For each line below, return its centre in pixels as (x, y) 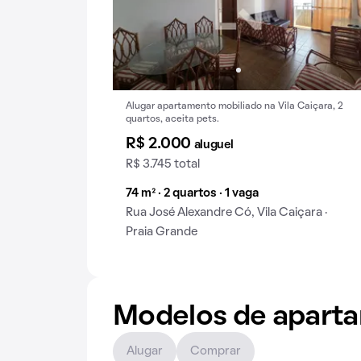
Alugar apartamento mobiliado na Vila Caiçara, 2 (234, 106)
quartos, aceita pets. (172, 119)
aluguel (214, 145)
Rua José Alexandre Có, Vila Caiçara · (226, 213)
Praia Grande (162, 232)
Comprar (216, 351)
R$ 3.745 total (163, 164)
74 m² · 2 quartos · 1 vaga (192, 193)
